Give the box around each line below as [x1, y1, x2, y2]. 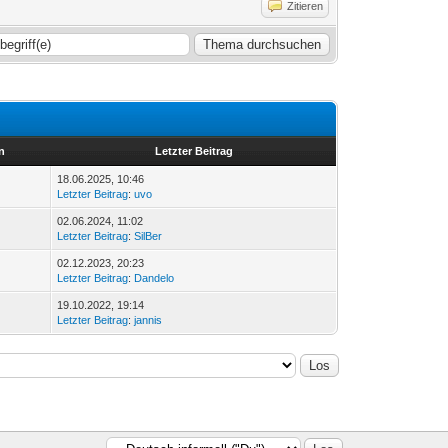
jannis [134, 313, 163, 326]
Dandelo [134, 271, 175, 284]
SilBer [134, 229, 163, 242]
